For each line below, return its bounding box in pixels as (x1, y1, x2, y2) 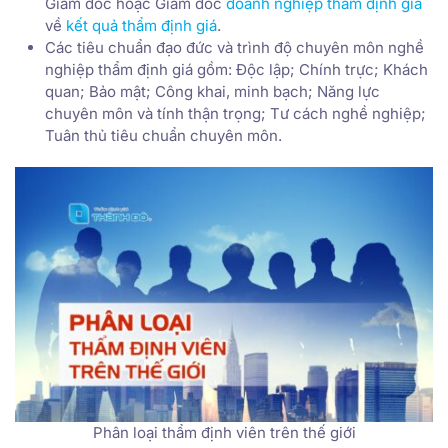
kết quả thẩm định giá (66, 16, 217, 36)
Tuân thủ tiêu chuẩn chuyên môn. (45, 126, 282, 146)
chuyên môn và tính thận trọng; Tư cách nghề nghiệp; (45, 104, 426, 124)
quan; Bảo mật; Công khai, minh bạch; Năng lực (45, 82, 380, 102)
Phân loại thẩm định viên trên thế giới (92, 422, 356, 442)
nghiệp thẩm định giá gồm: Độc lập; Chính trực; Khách (45, 60, 428, 80)
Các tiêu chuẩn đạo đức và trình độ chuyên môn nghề (45, 38, 424, 58)
